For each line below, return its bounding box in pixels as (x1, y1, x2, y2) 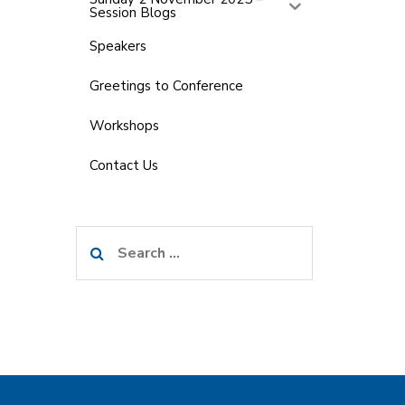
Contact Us (89, 155, 158, 174)
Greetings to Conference (89, 76, 243, 95)
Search (74, 228, 123, 248)
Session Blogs (89, 4, 176, 22)
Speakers (89, 36, 146, 55)
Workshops (89, 116, 159, 135)
